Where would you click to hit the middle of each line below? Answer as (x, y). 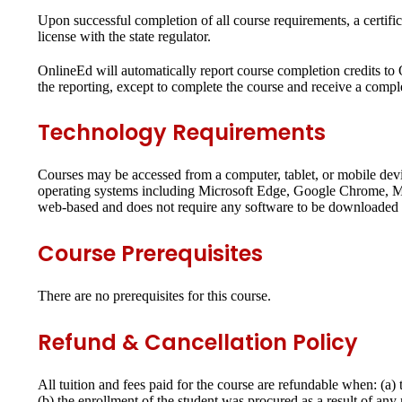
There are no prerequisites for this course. (154, 296)
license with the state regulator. (126, 37)
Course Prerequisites (150, 254)
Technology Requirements (182, 133)
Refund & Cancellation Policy (198, 342)
